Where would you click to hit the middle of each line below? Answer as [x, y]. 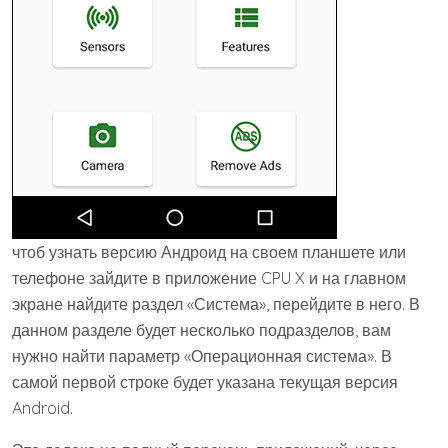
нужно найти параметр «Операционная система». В [202, 355]
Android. [42, 407]
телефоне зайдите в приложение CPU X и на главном [209, 277]
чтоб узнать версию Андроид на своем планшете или [209, 251]
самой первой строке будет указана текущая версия [205, 381]
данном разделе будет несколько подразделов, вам [201, 329]
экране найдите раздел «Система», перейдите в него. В [216, 303]
